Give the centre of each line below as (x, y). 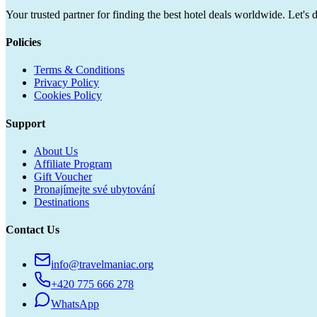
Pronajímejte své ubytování (94, 189)
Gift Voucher (63, 176)
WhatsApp (75, 304)
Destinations (62, 202)
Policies (23, 42)
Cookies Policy (68, 96)
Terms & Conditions (79, 70)
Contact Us (33, 230)
